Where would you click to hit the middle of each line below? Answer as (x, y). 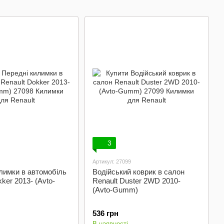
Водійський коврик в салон (138, 172)
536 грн (105, 213)
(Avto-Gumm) (115, 190)
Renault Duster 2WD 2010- (136, 181)
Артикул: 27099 (111, 161)
